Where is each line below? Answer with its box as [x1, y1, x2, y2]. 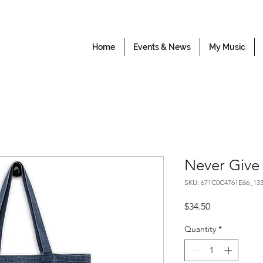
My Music [209, 42, 245, 52]
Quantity [184, 224, 216, 234]
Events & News [133, 42, 191, 52]
